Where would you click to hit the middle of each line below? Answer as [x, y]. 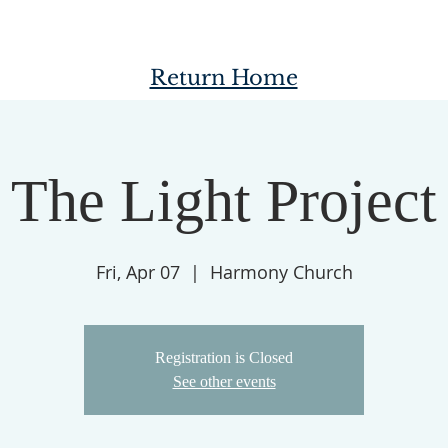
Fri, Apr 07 [137, 272]
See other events [224, 381]
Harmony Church [281, 272]
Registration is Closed [224, 357]
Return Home [223, 78]
